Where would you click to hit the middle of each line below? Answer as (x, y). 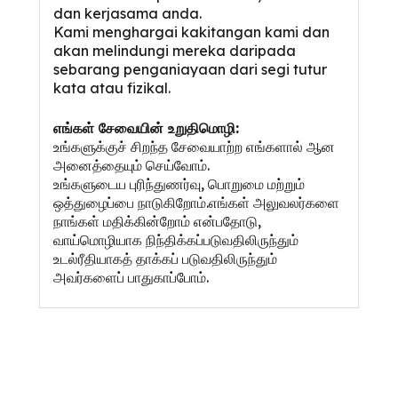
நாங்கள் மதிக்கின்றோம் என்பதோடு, (157, 222)
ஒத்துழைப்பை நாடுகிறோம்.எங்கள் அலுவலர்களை (196, 203)
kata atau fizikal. (112, 88)
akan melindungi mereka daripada (175, 51)
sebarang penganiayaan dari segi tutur (190, 70)
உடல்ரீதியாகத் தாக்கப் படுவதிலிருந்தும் (165, 259)
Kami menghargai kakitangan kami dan (191, 32)
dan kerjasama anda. (127, 14)
